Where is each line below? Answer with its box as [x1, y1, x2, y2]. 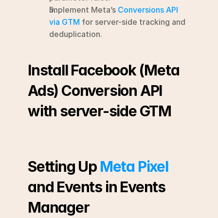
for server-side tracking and [80, 17, 185, 27]
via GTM [49, 17, 80, 27]
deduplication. [49, 29, 102, 39]
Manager [28, 199, 90, 216]
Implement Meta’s [49, 5, 118, 15]
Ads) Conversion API [28, 82, 163, 99]
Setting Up [28, 158, 100, 175]
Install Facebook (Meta [28, 61, 180, 79]
